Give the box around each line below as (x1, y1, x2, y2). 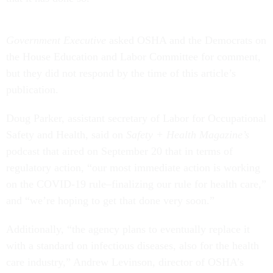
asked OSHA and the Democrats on (106, 34, 266, 47)
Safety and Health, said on (6, 129, 126, 141)
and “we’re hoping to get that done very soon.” (6, 194, 218, 207)
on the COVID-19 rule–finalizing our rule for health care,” (6, 178, 266, 191)
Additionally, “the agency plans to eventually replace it (6, 223, 250, 236)
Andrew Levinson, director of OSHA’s (73, 256, 244, 269)
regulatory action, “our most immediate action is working (6, 161, 260, 174)
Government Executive (6, 34, 106, 47)
